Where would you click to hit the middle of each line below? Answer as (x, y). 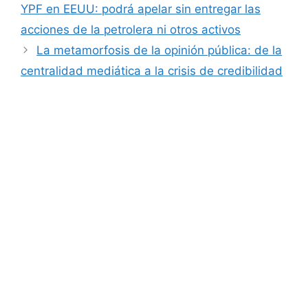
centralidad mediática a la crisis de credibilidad (152, 71)
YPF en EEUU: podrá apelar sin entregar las (141, 9)
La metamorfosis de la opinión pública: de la (159, 51)
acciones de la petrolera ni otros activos (131, 30)
